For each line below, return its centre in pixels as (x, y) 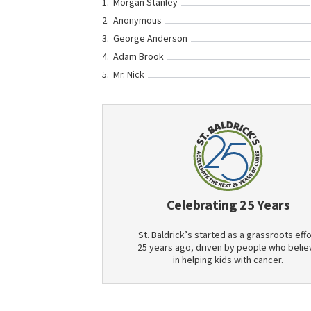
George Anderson (150, 39)
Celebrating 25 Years (228, 205)
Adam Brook (138, 57)
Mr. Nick (129, 75)
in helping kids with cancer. (228, 260)
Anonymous (137, 21)
